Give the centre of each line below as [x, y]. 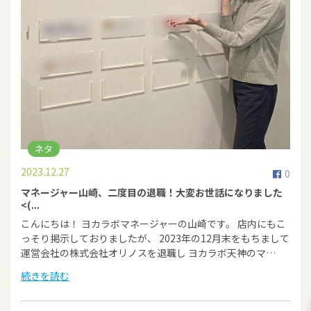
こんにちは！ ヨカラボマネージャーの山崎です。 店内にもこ [153, 223]
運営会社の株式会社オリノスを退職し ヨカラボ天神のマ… [148, 252]
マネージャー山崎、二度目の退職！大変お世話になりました [152, 192]
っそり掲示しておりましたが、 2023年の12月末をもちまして [155, 238]
